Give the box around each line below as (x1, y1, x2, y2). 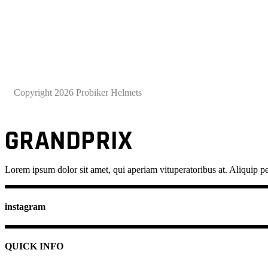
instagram (5, 201, 45, 212)
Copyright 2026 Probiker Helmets (14, 87, 142, 98)
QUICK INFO (5, 241, 63, 252)
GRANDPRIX (5, 124, 133, 159)
